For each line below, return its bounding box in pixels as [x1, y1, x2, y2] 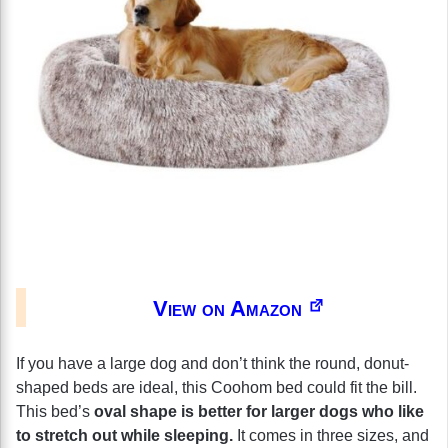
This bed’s [16, 402, 94, 420]
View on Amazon [152, 295, 308, 321]
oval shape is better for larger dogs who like [94, 402, 424, 420]
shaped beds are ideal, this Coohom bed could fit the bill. [16, 378, 417, 396]
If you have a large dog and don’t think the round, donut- [16, 354, 409, 372]
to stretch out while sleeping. [16, 426, 233, 444]
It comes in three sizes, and [233, 426, 429, 444]
